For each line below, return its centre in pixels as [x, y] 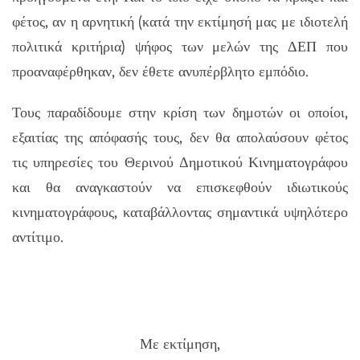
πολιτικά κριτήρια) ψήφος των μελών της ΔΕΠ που [180, 47]
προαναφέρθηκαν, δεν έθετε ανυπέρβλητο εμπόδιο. [160, 72]
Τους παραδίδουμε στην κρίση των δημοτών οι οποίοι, [180, 112]
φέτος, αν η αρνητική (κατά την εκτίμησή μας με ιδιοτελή [180, 22]
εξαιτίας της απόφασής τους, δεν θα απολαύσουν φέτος [180, 137]
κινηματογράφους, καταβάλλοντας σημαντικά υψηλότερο [180, 212]
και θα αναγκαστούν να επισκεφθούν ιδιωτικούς [180, 187]
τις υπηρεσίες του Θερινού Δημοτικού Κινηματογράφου [180, 162]
